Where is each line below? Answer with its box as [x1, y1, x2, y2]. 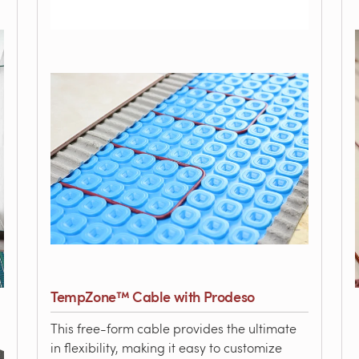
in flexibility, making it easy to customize [50, 339, 282, 356]
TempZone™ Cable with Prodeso [50, 286, 255, 306]
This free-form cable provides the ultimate [50, 320, 296, 337]
